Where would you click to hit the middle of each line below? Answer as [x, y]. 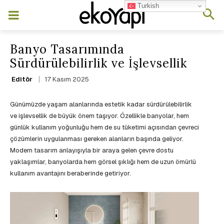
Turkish [147, 5]
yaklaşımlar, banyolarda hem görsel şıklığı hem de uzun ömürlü [103, 162]
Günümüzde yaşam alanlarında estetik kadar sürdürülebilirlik [101, 104]
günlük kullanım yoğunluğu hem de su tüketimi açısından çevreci [104, 127]
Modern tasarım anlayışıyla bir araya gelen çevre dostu [92, 150]
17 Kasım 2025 [67, 79]
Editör [22, 79]
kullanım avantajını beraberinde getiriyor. [70, 173]
